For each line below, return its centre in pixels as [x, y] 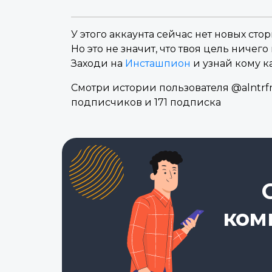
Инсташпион [158, 64]
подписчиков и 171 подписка [146, 103]
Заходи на [98, 64]
